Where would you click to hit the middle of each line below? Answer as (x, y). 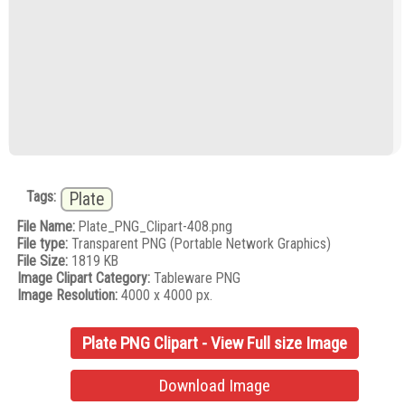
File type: (43, 243)
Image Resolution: (68, 295)
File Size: (43, 260)
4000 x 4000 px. (165, 295)
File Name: (47, 226)
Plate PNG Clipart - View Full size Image (215, 344)
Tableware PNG (196, 278)
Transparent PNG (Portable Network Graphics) (200, 243)
